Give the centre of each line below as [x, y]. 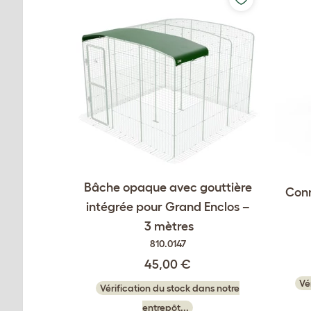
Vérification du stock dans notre [170, 288]
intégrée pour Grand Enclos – [168, 207]
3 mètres [168, 226]
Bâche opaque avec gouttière [168, 187]
